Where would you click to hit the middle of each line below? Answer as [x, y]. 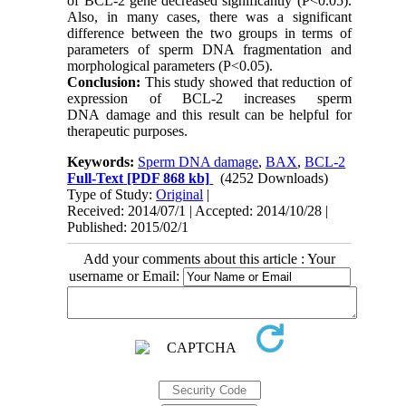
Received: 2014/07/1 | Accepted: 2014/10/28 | [198, 210]
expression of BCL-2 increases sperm [209, 98]
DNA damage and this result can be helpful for [209, 114]
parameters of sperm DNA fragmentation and [209, 49]
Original [180, 194]
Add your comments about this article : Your [209, 258]
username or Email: [126, 275]
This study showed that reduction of [246, 82]
